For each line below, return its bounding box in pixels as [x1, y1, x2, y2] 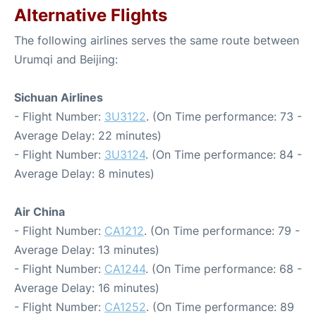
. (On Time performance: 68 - [145, 262, 302, 276]
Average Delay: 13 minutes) [14, 243, 159, 257]
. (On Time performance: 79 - [144, 224, 300, 238]
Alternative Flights [14, 5, 167, 25]
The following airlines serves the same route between [14, 33, 299, 47]
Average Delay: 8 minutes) [14, 166, 154, 181]
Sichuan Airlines [14, 90, 103, 104]
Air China [14, 205, 65, 219]
